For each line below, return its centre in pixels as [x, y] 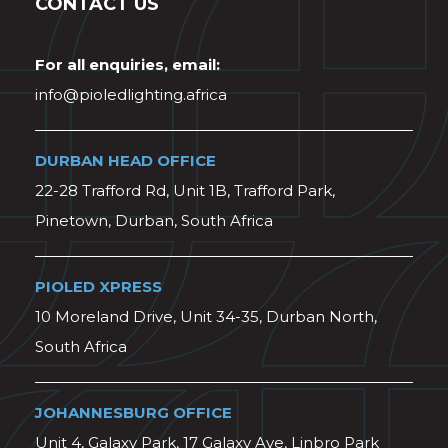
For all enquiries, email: [127, 64]
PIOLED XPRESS [98, 286]
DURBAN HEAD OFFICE [125, 160]
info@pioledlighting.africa [131, 94]
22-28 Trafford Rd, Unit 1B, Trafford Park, [185, 190]
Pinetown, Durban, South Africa [154, 220]
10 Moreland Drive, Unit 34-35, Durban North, [206, 316]
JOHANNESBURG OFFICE [133, 412]
